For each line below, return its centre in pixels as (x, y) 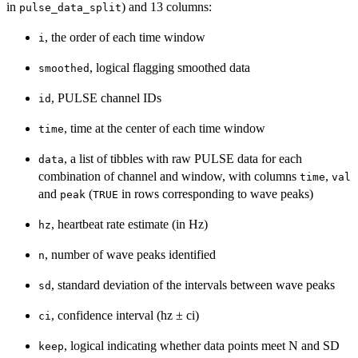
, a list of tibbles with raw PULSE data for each (183, 159)
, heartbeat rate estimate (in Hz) (129, 225)
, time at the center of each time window (165, 129)
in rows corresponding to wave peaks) (216, 194)
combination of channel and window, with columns (169, 177)
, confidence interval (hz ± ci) (125, 316)
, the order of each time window (125, 38)
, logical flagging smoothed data (170, 68)
